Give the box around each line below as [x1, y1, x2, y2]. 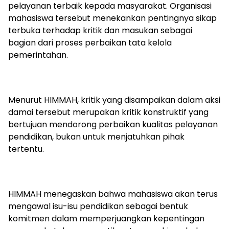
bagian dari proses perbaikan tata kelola [8, 37, 172, 49]
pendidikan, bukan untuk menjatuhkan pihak [8, 131, 185, 143]
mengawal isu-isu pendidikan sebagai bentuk [8, 200, 188, 212]
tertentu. [8, 143, 44, 155]
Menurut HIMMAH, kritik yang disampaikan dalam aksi [8, 94, 220, 106]
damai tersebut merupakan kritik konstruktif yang [8, 106, 209, 118]
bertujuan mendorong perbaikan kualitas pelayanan [8, 119, 218, 130]
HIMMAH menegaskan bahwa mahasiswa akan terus [8, 188, 218, 200]
